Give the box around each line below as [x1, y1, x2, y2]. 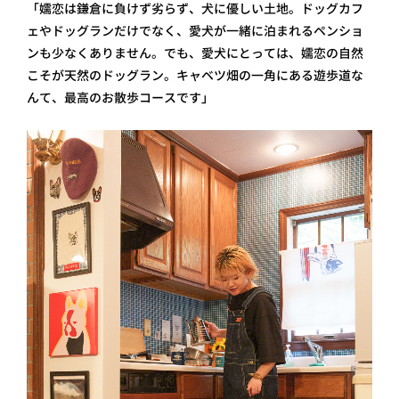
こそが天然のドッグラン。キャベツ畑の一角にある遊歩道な [27, 66, 363, 84]
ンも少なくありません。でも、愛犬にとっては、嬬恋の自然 [27, 44, 363, 61]
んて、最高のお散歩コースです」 [27, 88, 214, 106]
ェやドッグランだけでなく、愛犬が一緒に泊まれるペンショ [27, 21, 363, 39]
